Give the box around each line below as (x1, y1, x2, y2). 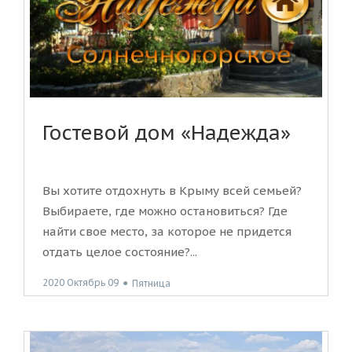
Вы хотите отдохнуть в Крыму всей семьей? (42, 183, 302, 199)
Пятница (132, 277, 170, 289)
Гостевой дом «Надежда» (42, 120, 291, 146)
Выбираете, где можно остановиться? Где (42, 203, 288, 219)
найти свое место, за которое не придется (42, 224, 291, 240)
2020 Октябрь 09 (42, 277, 119, 289)
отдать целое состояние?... (42, 244, 197, 260)
